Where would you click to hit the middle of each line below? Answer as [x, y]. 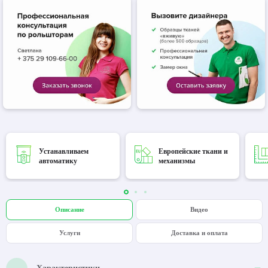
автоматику [58, 161]
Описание [69, 210]
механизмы [177, 161]
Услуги [69, 233]
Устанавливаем [64, 151]
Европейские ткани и [193, 151]
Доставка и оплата [199, 233]
